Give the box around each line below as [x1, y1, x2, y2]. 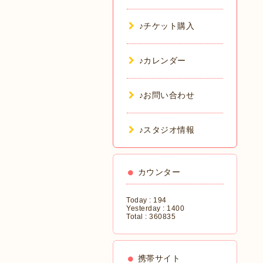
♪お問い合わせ [139, 90, 194, 100]
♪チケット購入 [139, 21, 194, 31]
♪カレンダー [139, 56, 186, 65]
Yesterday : [126, 204, 167, 213]
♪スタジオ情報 [139, 125, 194, 134]
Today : [126, 196, 153, 204]
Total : [126, 213, 149, 221]
